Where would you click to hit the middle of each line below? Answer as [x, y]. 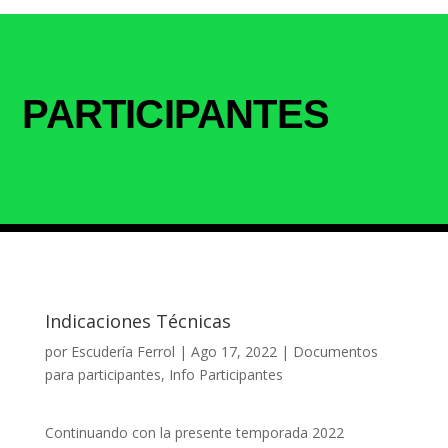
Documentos [335, 351]
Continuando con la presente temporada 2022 [194, 432]
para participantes [102, 374]
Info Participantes [225, 374]
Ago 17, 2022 [233, 351]
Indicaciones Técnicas [137, 321]
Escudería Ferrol [122, 351]
